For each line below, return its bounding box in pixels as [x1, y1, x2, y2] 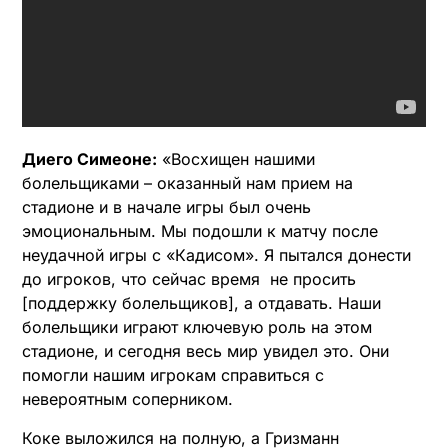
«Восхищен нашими [157, 149, 315, 170]
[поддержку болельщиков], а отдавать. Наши [22, 293, 381, 314]
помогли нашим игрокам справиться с [22, 365, 324, 386]
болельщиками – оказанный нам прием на [22, 173, 353, 194]
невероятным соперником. [22, 389, 238, 410]
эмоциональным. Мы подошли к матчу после [22, 221, 378, 242]
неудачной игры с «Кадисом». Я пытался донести [22, 245, 411, 266]
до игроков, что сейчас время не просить [22, 269, 356, 290]
